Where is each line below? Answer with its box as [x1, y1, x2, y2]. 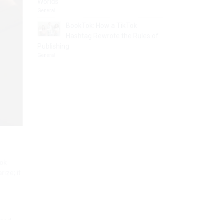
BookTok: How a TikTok [66, 22, 137, 29]
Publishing [37, 42, 69, 50]
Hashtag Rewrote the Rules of [66, 32, 159, 40]
